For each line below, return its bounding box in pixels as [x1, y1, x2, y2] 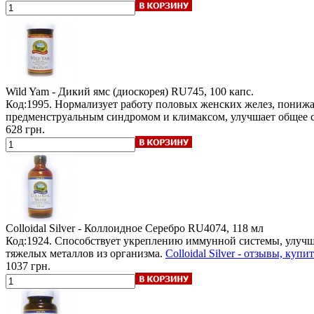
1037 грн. [6, 259, 50, 272]
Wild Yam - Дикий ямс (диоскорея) [6, 85, 168, 97]
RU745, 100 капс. [171, 85, 254, 97]
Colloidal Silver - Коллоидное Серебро [6, 221, 185, 234]
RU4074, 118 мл [188, 221, 264, 234]
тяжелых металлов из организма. [6, 247, 165, 259]
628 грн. [6, 123, 45, 135]
